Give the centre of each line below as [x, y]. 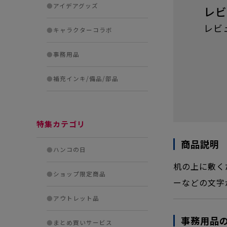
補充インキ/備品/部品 [86, 79]
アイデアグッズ [76, 6]
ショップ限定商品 [80, 174]
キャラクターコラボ [83, 30]
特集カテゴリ [61, 124]
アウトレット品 [76, 198]
